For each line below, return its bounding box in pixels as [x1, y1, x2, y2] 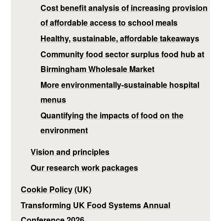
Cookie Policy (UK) [21, 183, 92, 195]
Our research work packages [31, 161, 139, 173]
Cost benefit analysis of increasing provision [40, 1, 208, 13]
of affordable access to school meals [40, 16, 178, 28]
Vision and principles [31, 146, 110, 157]
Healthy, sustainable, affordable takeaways [40, 32, 200, 44]
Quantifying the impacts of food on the [40, 109, 184, 121]
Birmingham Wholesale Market [40, 63, 155, 74]
